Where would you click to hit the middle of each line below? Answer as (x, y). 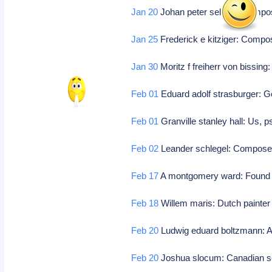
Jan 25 (145, 39)
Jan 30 (145, 66)
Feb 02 (145, 148)
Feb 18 (145, 203)
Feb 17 (145, 176)
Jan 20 (145, 12)
